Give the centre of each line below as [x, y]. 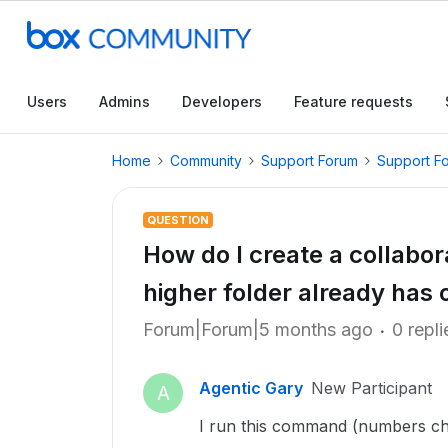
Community [206, 160]
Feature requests [353, 101]
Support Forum [309, 160]
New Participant [371, 388]
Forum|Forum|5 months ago [258, 329]
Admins [124, 101]
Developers [222, 101]
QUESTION [178, 220]
